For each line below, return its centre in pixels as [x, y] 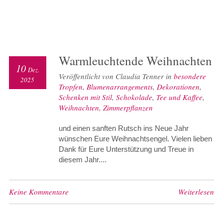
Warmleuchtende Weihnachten [135, 61]
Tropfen [70, 87]
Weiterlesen [196, 192]
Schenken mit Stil [85, 97]
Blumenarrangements [119, 87]
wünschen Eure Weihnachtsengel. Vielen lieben [135, 139]
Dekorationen [178, 87]
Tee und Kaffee [179, 97]
